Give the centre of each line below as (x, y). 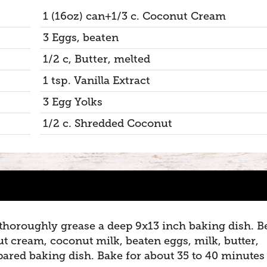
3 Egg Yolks (73, 102)
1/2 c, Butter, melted (97, 59)
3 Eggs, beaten (81, 38)
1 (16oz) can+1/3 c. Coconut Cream (135, 16)
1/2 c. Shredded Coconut (108, 123)
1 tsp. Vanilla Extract (97, 80)
